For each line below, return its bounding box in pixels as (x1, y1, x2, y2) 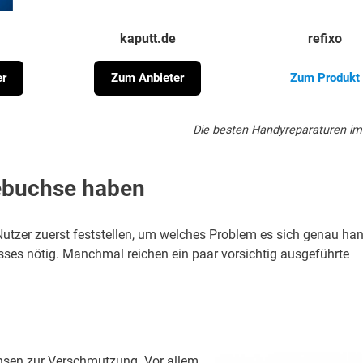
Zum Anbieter (111, 70, 185, 86)
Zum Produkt (290, 70, 361, 86)
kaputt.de (119, 31, 176, 47)
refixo (308, 31, 343, 47)
